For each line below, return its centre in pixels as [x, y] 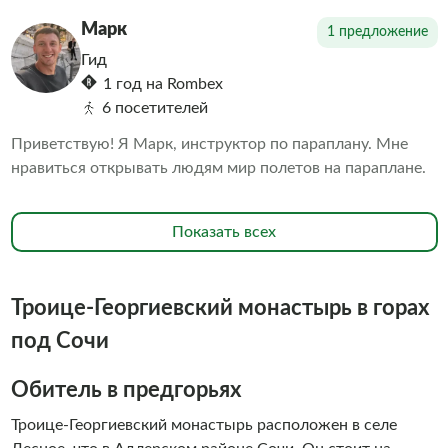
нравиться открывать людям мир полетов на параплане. [218, 168]
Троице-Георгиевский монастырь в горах [219, 308]
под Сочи [59, 341]
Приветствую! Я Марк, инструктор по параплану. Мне [209, 144]
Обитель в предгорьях [125, 390]
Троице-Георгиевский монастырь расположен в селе [203, 425]
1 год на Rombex [162, 84]
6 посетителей [154, 108]
